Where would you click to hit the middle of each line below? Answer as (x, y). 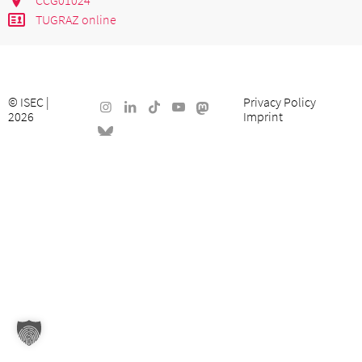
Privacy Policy (279, 101)
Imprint (263, 116)
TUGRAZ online (76, 19)
